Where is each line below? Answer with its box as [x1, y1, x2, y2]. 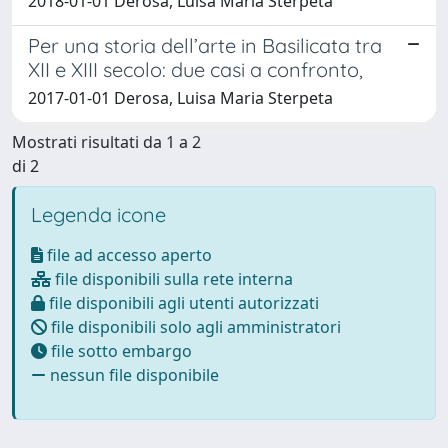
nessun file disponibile [46, 363, 219, 386]
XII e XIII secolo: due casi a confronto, [28, 56, 363, 82]
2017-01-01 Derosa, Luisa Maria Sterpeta [28, 86, 333, 109]
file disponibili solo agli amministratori [47, 315, 341, 338]
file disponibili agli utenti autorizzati [45, 291, 319, 314]
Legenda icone [31, 201, 166, 227]
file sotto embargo [47, 339, 192, 362]
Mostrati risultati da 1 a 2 [12, 130, 201, 153]
